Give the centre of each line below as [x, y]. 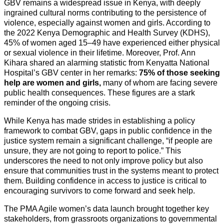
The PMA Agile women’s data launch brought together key [106, 209]
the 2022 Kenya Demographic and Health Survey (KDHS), [107, 33]
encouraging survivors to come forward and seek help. [99, 191]
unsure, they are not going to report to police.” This [92, 151]
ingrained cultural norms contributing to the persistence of [105, 13]
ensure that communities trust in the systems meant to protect [111, 171]
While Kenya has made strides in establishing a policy [99, 121]
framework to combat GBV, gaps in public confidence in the [108, 131]
